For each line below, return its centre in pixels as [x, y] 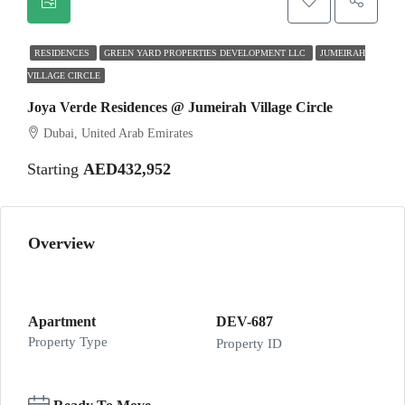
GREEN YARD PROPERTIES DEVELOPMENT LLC [206, 53]
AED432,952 [127, 169]
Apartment [62, 321]
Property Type [68, 342]
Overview [61, 243]
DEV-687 [245, 321]
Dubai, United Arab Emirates [118, 133]
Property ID [249, 344]
